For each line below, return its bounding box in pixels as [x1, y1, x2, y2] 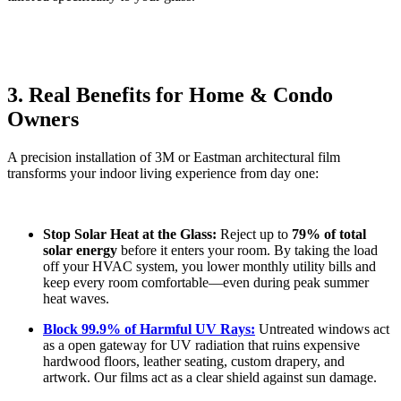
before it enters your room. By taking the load [117, 242, 378, 258]
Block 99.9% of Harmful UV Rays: [43, 320, 255, 337]
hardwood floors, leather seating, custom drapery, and [43, 353, 345, 369]
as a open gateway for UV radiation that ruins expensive [43, 337, 360, 353]
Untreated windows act [255, 320, 389, 337]
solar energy [43, 242, 117, 258]
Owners [7, 107, 79, 131]
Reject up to [217, 226, 292, 242]
